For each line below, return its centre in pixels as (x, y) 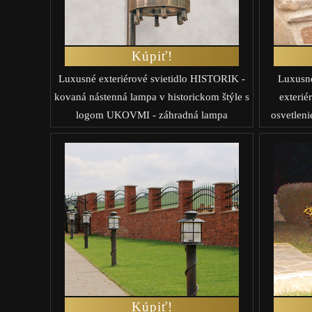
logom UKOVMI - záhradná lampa (152, 115)
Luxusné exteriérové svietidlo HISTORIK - (152, 78)
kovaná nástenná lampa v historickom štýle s (152, 96)
